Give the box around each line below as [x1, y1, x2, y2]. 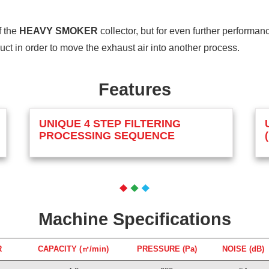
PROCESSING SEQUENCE [39, 130, 175, 142]
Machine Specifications [38, 210, 231, 229]
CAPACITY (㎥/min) [37, 244, 109, 254]
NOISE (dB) [222, 244, 264, 254]
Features [98, 80, 171, 99]
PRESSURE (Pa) [136, 244, 197, 254]
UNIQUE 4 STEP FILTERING [39, 118, 181, 130]
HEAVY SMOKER [19, 26, 98, 36]
